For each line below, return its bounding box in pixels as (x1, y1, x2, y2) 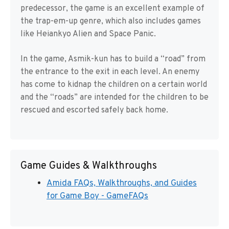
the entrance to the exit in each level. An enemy (20, 67, 199, 78)
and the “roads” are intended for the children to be (20, 93, 209, 103)
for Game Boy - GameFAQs (47, 191, 148, 202)
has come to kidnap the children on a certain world (20, 80, 207, 90)
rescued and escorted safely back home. (20, 105, 168, 116)
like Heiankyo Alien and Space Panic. (20, 29, 156, 40)
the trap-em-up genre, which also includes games (20, 16, 201, 27)
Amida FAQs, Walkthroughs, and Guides (47, 178, 197, 190)
